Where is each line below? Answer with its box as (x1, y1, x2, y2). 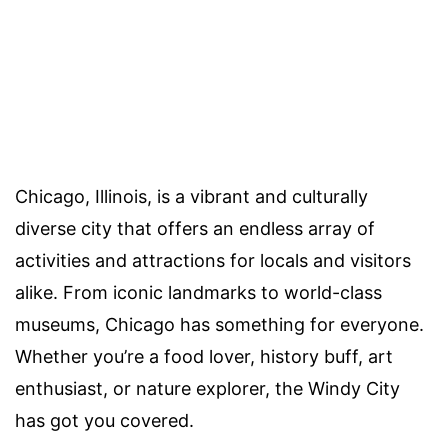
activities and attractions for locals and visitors (15, 250, 411, 272)
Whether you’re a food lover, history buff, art (15, 346, 393, 368)
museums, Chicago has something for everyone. (15, 314, 424, 336)
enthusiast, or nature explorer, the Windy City (15, 378, 400, 400)
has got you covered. (15, 410, 194, 432)
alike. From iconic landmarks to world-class (15, 282, 382, 304)
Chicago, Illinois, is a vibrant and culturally (15, 186, 368, 208)
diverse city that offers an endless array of (15, 218, 375, 240)
